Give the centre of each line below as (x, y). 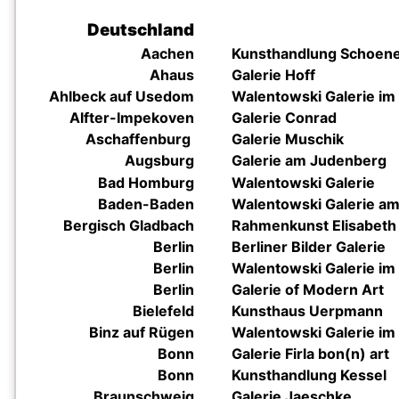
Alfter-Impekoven (132, 118)
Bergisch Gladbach (129, 225)
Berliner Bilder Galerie (309, 247)
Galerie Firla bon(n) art (310, 354)
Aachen (167, 53)
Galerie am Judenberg (309, 160)
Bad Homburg (146, 183)
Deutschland (141, 30)
